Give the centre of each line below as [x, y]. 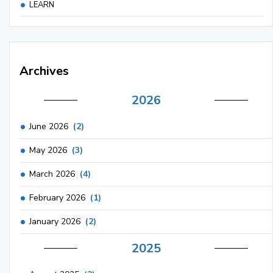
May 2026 [48, 150]
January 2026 [55, 221]
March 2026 [52, 174]
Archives [44, 71]
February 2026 [57, 197]
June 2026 [49, 126]
